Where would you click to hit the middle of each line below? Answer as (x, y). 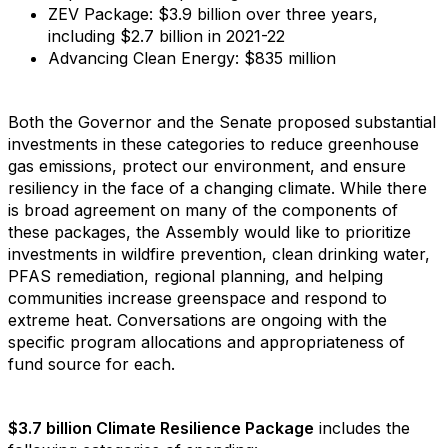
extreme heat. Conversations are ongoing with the (197, 320)
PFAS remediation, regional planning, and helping (195, 276)
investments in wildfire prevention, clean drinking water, (219, 254)
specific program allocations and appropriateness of (206, 342)
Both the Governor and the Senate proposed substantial (222, 122)
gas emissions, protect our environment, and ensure (207, 166)
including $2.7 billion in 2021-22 (166, 36)
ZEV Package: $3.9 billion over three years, (213, 14)
